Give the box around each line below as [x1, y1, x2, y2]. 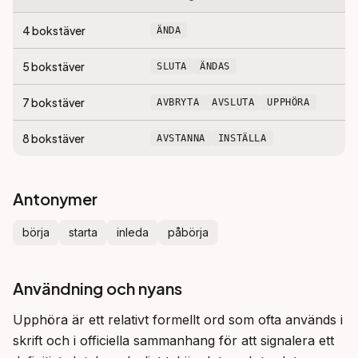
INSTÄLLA [217, 133, 267, 144]
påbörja [168, 225, 209, 239]
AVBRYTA [157, 97, 200, 108]
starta [69, 225, 97, 239]
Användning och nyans [13, 278, 182, 298]
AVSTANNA [157, 133, 205, 144]
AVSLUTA [212, 97, 255, 108]
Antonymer [13, 189, 97, 209]
